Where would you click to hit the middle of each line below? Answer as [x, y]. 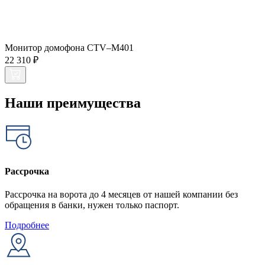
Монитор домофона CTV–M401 [69, 47]
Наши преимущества [73, 103]
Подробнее [27, 225]
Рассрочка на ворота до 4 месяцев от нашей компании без [121, 195]
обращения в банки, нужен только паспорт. [92, 205]
